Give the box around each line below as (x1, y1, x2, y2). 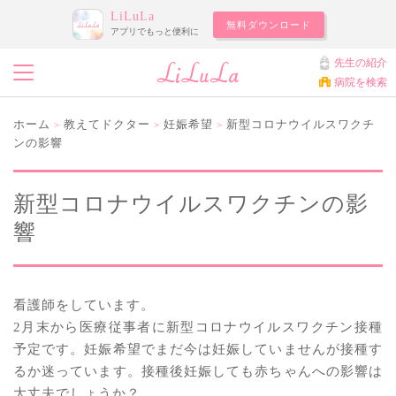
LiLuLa (110, 10, 155, 23)
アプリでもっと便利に (110, 27, 199, 36)
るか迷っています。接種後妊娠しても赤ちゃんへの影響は (13, 363, 383, 378)
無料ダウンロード (225, 19, 311, 30)
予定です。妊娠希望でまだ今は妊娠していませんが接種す (13, 341, 383, 356)
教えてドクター (64, 118, 150, 131)
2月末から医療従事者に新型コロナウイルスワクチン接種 (13, 319, 383, 334)
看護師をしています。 (13, 297, 155, 312)
